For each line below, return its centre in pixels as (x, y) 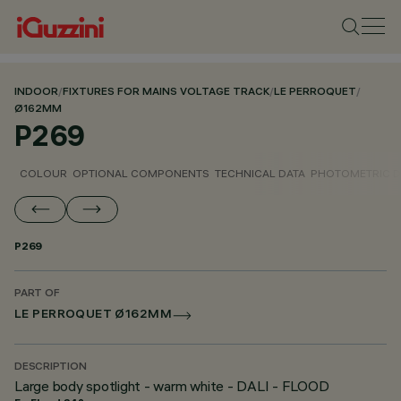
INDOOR (36, 93)
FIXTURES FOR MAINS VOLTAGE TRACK (166, 93)
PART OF (37, 294)
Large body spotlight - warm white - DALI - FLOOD (172, 386)
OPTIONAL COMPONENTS (141, 173)
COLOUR (43, 173)
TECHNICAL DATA (260, 173)
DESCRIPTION (51, 367)
